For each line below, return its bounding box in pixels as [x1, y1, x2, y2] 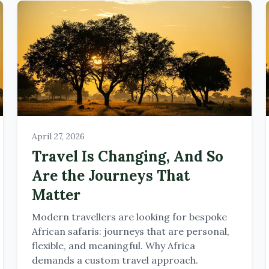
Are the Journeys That [32, 166, 190, 185]
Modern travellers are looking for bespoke [32, 211, 228, 223]
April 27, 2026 [32, 131, 85, 142]
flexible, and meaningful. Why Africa [32, 240, 196, 252]
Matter [32, 186, 81, 204]
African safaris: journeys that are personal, [32, 225, 230, 237]
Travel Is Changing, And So [32, 147, 224, 166]
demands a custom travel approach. [32, 254, 199, 266]
